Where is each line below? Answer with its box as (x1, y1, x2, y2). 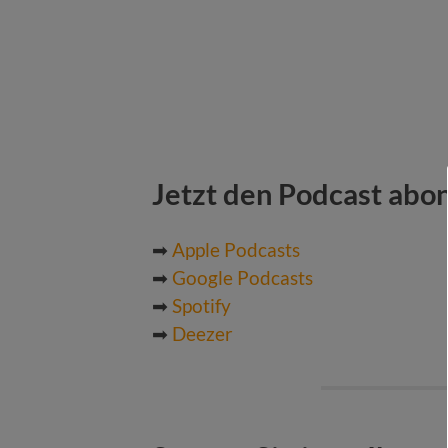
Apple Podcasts (172, 237, 300, 261)
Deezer (172, 321, 233, 345)
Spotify (172, 293, 231, 317)
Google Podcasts (172, 265, 313, 289)
